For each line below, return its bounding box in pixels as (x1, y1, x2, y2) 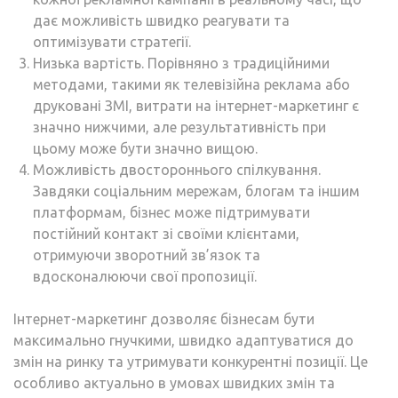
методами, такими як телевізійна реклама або (33, 76, 350, 92)
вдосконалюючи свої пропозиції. (33, 267, 257, 284)
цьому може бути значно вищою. (33, 139, 258, 156)
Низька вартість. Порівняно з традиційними (33, 54, 330, 71)
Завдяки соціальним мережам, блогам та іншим (33, 182, 360, 199)
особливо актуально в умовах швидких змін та (13, 374, 335, 391)
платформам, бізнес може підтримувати (33, 203, 310, 220)
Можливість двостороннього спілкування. (33, 161, 321, 178)
